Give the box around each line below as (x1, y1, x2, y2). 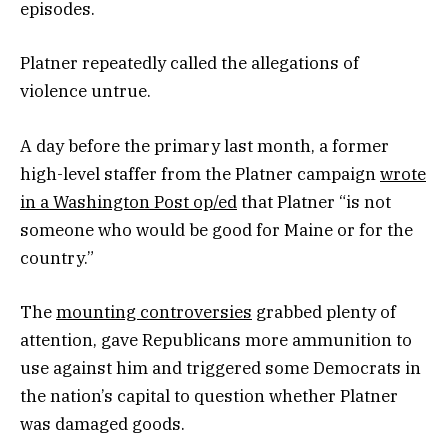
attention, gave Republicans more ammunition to (20, 328, 412, 351)
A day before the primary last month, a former (20, 134, 389, 157)
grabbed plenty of (252, 300, 396, 323)
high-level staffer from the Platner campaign (20, 162, 380, 185)
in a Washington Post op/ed (20, 190, 237, 213)
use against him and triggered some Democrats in (20, 356, 421, 379)
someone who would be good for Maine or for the (20, 218, 413, 241)
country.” (20, 246, 94, 269)
